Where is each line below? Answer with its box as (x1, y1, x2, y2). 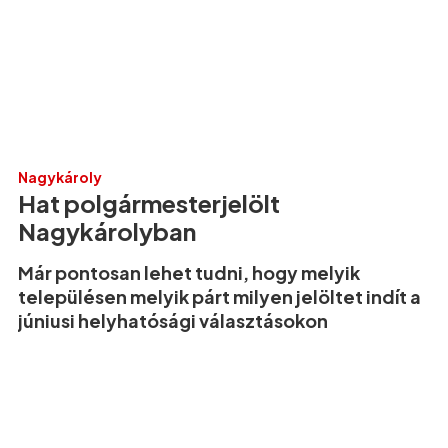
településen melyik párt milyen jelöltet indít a (18, 284, 421, 308)
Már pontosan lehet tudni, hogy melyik (18, 260, 360, 284)
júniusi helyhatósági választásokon (18, 308, 328, 332)
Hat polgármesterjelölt (18, 187, 280, 218)
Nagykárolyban (18, 215, 196, 246)
